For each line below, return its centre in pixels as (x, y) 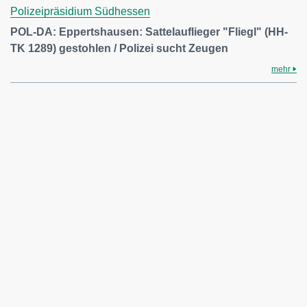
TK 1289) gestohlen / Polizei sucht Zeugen (119, 48)
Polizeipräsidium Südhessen (80, 11)
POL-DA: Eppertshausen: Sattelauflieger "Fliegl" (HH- (149, 32)
